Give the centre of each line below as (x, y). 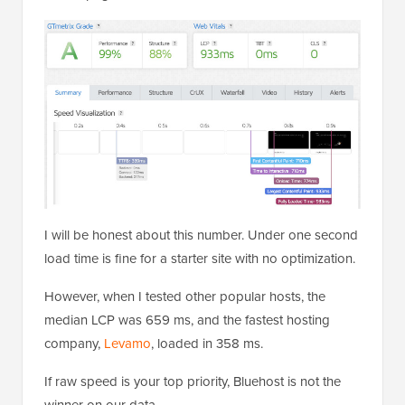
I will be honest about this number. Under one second (201, 235)
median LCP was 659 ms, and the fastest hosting (187, 320)
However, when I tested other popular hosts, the (185, 296)
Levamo (127, 343)
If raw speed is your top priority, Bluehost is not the (193, 381)
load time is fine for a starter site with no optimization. (200, 258)
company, (74, 343)
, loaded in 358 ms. (207, 343)
